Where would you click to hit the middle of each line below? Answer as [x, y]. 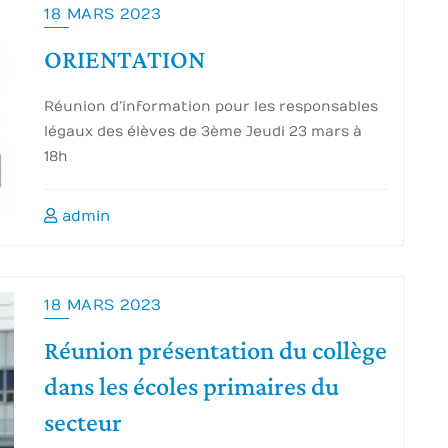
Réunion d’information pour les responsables [211, 106]
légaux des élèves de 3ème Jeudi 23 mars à [203, 131]
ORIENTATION [124, 60]
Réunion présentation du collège [215, 351]
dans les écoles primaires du [191, 387]
